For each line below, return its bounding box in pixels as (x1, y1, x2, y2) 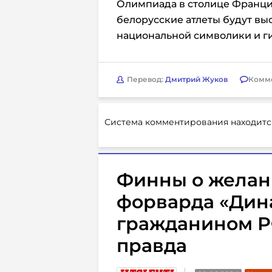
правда (117, 234, 187, 257)
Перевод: (127, 75, 165, 84)
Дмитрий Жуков (165, 75, 228, 84)
